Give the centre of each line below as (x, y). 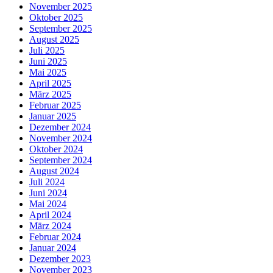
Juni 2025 (48, 61)
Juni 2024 (48, 193)
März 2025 (50, 94)
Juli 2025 (47, 50)
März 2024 (50, 225)
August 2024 (54, 171)
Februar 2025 (55, 105)
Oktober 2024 (56, 149)
